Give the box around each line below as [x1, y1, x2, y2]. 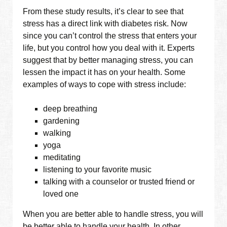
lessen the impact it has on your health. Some [23, 68, 186, 77]
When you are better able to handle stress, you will [23, 210, 204, 219]
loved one [43, 190, 79, 199]
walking [43, 129, 71, 138]
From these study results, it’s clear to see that [23, 7, 184, 16]
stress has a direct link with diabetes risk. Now [23, 19, 188, 28]
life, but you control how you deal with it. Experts [23, 44, 195, 53]
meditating [43, 153, 81, 162]
